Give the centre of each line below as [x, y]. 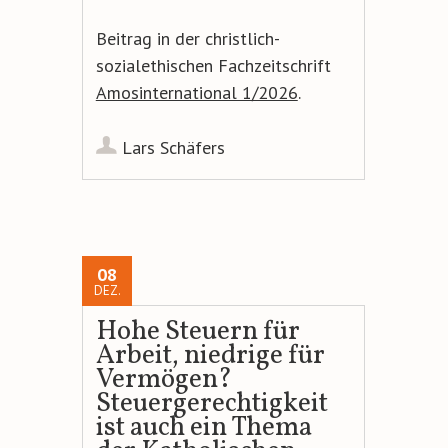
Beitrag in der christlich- [187, 38]
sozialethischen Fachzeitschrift [213, 65]
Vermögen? [163, 379]
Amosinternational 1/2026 [196, 92]
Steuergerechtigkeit [211, 403]
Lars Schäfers [173, 147]
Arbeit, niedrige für [210, 355]
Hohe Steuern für [197, 331]
